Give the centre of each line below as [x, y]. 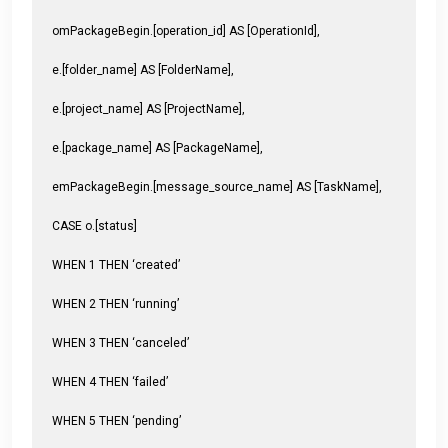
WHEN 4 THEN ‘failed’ [110, 381]
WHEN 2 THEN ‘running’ [115, 303]
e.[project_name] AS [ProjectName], [148, 108]
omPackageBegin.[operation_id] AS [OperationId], [186, 30]
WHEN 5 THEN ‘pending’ [116, 420]
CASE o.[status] [94, 225]
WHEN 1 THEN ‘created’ [116, 264]
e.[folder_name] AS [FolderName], [143, 69]
